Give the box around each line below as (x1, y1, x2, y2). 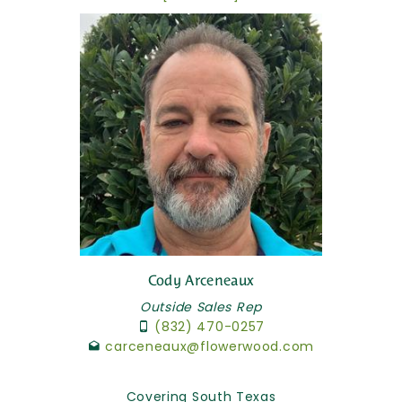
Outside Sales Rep (140, 298, 262, 317)
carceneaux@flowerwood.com (105, 337, 314, 356)
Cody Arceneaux (147, 272, 255, 290)
